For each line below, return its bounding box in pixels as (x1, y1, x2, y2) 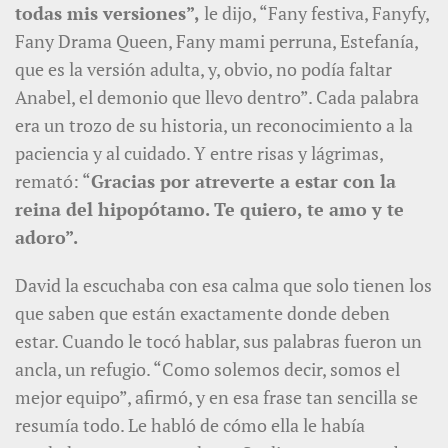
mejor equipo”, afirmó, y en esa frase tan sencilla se (15, 385, 418, 410)
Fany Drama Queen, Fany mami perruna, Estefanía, (15, 29, 418, 54)
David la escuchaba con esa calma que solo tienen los (15, 273, 432, 298)
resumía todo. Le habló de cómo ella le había (15, 413, 365, 438)
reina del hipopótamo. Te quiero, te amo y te (15, 197, 404, 222)
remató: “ (15, 169, 91, 194)
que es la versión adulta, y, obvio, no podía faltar (15, 57, 392, 82)
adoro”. (15, 225, 78, 250)
